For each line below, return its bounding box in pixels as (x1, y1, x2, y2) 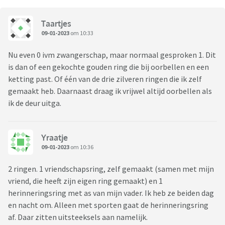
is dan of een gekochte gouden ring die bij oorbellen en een (8, 62, 209, 72)
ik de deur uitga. (8, 98, 61, 108)
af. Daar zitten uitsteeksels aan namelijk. (8, 212, 148, 222)
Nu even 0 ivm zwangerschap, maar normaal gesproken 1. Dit (8, 50, 216, 60)
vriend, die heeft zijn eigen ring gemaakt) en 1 (8, 176, 163, 186)
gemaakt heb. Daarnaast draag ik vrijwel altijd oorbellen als (8, 86, 212, 96)
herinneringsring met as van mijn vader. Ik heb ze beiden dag (8, 188, 214, 198)
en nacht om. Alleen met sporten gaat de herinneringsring (8, 200, 208, 210)
